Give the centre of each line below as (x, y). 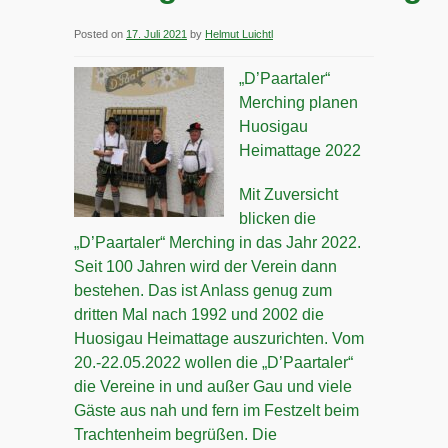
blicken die (277, 218)
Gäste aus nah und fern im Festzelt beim (216, 410)
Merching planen (298, 102)
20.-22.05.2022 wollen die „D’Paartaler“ (213, 362)
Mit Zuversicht (288, 194)
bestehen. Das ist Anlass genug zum (203, 290)
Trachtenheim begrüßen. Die (175, 434)
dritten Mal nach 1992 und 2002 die (199, 314)
